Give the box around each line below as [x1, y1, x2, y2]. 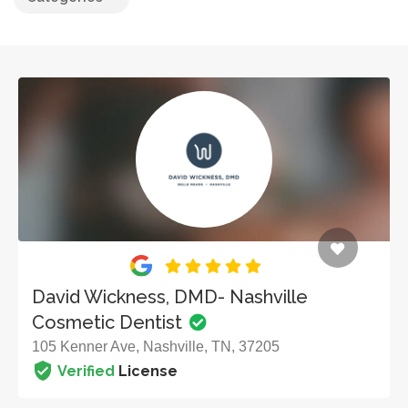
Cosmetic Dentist [32, 311, 187, 334]
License [115, 362, 178, 381]
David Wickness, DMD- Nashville [32, 286, 308, 309]
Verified [57, 362, 115, 381]
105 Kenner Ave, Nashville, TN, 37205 [32, 339, 280, 355]
